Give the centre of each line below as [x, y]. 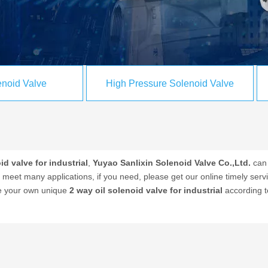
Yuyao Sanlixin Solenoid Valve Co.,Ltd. [172, 163]
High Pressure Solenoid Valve [170, 83]
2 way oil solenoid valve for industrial [146, 190]
